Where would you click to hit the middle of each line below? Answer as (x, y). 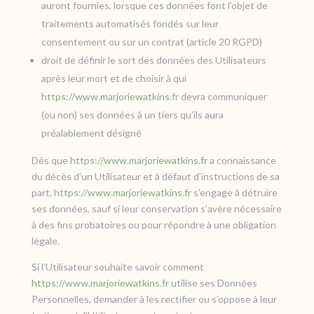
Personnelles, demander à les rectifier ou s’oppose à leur (154, 299)
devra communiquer (223, 96)
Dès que (50, 160)
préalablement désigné (91, 133)
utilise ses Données (213, 283)
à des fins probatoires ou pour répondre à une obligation (153, 225)
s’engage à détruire (234, 192)
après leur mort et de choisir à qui (114, 78)
